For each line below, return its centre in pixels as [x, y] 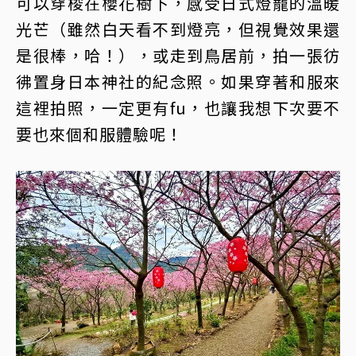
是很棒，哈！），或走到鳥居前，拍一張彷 [178, 55]
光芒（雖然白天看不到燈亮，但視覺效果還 [178, 29]
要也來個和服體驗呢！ [99, 133]
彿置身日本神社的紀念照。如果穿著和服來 [178, 81]
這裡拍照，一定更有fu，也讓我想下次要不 [178, 107]
